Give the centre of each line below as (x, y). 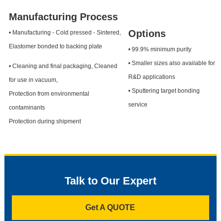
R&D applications (151, 77)
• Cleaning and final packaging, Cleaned (63, 66)
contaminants (27, 108)
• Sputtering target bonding (164, 91)
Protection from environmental (49, 94)
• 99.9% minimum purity (160, 50)
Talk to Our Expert (110, 181)
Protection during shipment (45, 122)
